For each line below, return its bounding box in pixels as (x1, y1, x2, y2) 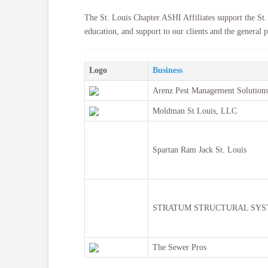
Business (152, 65, 182, 75)
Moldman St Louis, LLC (152, 106, 237, 115)
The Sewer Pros (152, 242, 206, 252)
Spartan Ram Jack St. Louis (152, 145, 246, 154)
